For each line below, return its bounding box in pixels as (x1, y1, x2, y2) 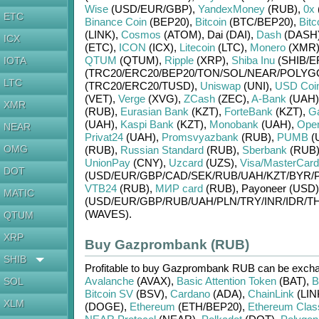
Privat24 (84, 131, 123, 143)
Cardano (169, 288, 210, 300)
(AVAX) (133, 275, 171, 287)
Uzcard (168, 157, 203, 169)
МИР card (155, 182, 203, 194)
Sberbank (241, 144, 287, 156)
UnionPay (84, 157, 130, 169)
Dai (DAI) (206, 28, 251, 41)
